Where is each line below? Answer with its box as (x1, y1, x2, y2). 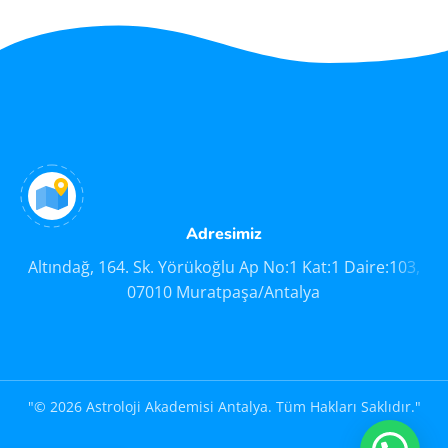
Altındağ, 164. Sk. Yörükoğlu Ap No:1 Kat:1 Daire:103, (27, 256, 420, 278)
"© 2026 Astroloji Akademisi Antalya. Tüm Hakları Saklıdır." (27, 397, 421, 416)
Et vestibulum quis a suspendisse (25, 54, 310, 78)
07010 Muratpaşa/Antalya (127, 281, 321, 303)
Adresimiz (185, 223, 262, 245)
